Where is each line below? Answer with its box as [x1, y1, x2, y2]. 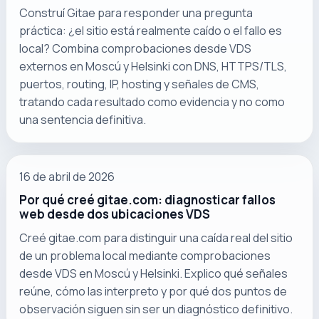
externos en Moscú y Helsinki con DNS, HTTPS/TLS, [19, 58, 288, 75]
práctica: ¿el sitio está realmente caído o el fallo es [19, 23, 283, 39]
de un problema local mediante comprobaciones [19, 247, 271, 263]
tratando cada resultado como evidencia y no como [19, 94, 286, 110]
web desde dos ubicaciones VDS [19, 206, 211, 223]
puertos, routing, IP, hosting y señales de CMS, [19, 76, 260, 93]
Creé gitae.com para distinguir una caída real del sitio [19, 229, 293, 246]
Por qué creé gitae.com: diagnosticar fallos [19, 192, 276, 209]
